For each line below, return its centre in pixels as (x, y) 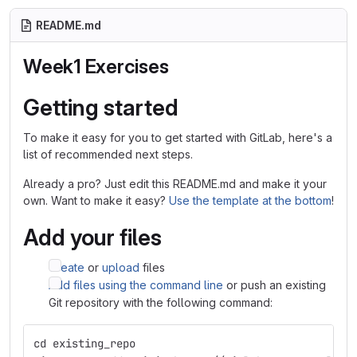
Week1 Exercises (96, 67)
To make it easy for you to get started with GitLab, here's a (178, 137)
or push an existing (275, 285)
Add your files (92, 237)
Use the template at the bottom (250, 200)
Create (67, 267)
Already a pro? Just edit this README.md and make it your (175, 184)
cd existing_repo (84, 343)
